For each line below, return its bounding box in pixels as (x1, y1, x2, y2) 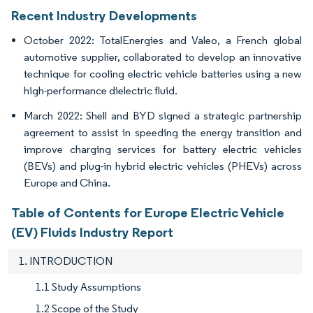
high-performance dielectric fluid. (24, 84, 177, 98)
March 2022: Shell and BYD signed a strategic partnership (24, 109, 302, 123)
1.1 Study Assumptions (36, 280, 141, 294)
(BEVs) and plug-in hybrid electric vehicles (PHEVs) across (24, 159, 302, 173)
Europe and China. (24, 176, 110, 190)
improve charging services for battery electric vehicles (24, 143, 302, 156)
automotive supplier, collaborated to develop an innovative (24, 50, 302, 64)
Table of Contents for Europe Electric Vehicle (11, 204, 284, 221)
